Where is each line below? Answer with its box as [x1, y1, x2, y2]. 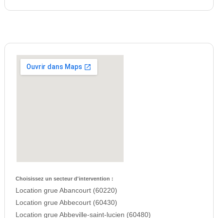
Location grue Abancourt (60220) [15, 187, 117, 195]
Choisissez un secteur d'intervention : [15, 176, 113, 182]
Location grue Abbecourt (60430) [15, 199, 117, 207]
